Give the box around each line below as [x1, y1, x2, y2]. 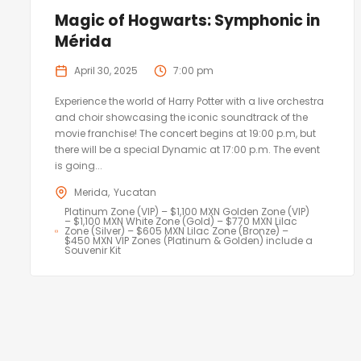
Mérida [55, 31, 112, 53]
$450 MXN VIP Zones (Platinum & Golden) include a [64, 234, 313, 248]
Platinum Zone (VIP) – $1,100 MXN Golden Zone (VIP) [64, 205, 309, 219]
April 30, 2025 [74, 64, 138, 78]
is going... [55, 159, 102, 173]
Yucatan [114, 185, 156, 200]
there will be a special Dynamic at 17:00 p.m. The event [55, 143, 320, 157]
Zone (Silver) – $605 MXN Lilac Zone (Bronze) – [64, 224, 288, 239]
